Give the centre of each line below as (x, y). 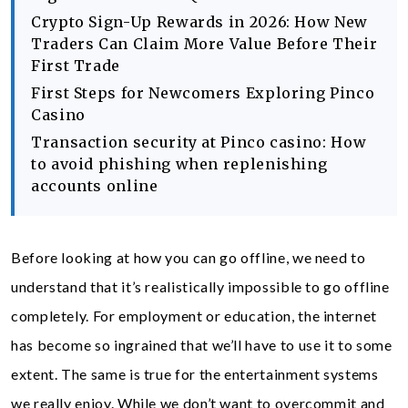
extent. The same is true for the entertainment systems (195, 374)
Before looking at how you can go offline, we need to (189, 257)
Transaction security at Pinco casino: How (199, 142)
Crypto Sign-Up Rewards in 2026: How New (199, 22)
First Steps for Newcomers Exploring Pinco (203, 93)
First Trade (76, 66)
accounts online (95, 186)
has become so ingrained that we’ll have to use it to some (202, 345)
